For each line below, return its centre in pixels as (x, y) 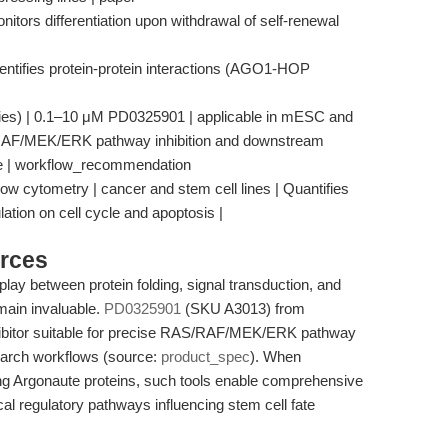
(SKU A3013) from (243, 308)
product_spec (205, 356)
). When (275, 356)
